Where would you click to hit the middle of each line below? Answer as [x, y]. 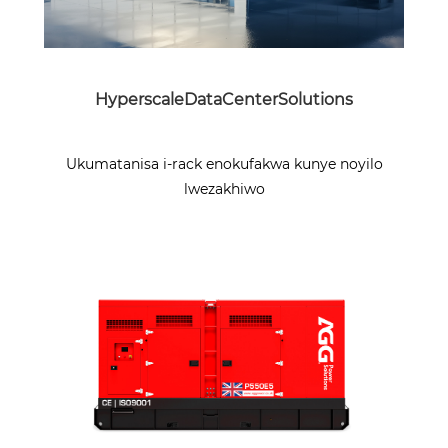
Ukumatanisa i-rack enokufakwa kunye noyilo [224, 163]
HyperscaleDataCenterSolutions [224, 99]
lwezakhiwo [224, 188]
